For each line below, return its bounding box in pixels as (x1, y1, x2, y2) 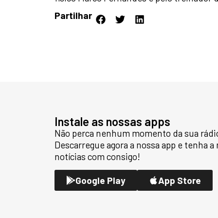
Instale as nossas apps (54, 114, 170, 129)
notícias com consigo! (54, 151, 140, 163)
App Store (158, 174, 201, 186)
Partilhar (54, 10, 92, 21)
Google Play (75, 174, 126, 186)
